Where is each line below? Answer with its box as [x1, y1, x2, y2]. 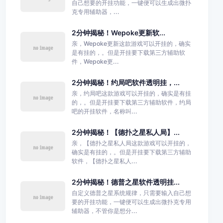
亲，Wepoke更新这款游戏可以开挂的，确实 [71, 39, 191, 47]
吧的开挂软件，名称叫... [71, 107, 137, 115]
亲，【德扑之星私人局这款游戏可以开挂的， [71, 139, 191, 147]
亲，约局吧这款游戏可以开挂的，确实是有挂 [71, 89, 191, 97]
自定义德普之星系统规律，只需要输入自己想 [71, 189, 191, 197]
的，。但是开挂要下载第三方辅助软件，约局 [71, 98, 191, 106]
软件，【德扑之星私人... [71, 157, 137, 165]
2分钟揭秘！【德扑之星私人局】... [71, 127, 180, 136]
